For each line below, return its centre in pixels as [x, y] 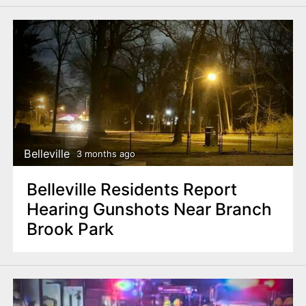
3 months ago [106, 154]
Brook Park [70, 228]
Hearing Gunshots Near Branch [149, 209]
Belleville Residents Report [131, 189]
